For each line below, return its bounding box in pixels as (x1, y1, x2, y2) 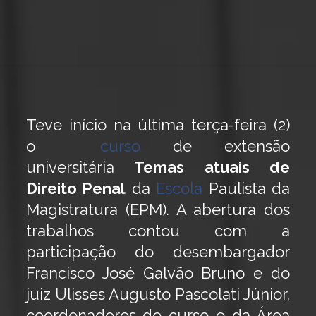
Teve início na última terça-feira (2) (25, 116, 291, 134)
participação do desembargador (25, 243, 291, 261)
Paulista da (202, 179, 291, 197)
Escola (156, 179, 203, 197)
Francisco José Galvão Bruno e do (25, 264, 291, 282)
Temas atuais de (114, 158, 291, 176)
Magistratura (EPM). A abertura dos (25, 200, 291, 219)
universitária (25, 158, 114, 176)
